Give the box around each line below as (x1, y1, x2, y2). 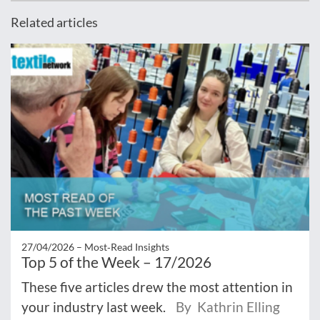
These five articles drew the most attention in (21, 278, 293, 295)
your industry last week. (21, 298, 169, 315)
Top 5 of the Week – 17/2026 (21, 252, 211, 271)
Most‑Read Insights (84, 240, 169, 253)
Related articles (11, 14, 98, 31)
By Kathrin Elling (176, 298, 280, 315)
